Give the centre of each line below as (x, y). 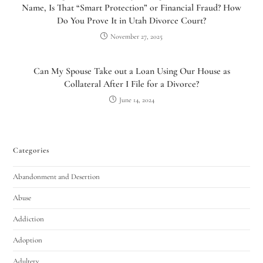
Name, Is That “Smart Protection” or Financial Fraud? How (131, 7)
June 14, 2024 (136, 100)
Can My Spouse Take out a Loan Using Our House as (131, 71)
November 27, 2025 (136, 36)
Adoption (28, 240)
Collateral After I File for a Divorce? (131, 84)
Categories (31, 150)
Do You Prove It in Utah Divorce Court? (131, 20)
